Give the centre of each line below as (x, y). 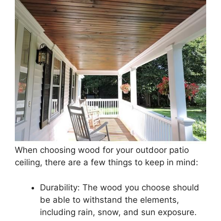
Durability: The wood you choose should (120, 187)
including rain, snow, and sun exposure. (118, 212)
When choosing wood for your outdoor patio (102, 150)
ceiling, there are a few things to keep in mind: (107, 163)
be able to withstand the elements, (110, 200)
